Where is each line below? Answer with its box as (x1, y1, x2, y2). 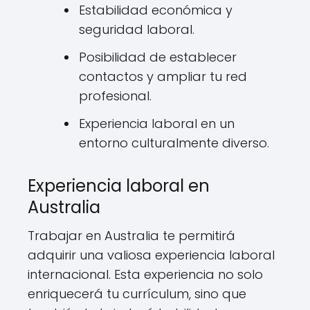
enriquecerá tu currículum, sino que (28, 284, 246, 302)
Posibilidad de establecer (79, 48, 237, 66)
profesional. (79, 86, 152, 104)
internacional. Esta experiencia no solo (28, 265, 263, 283)
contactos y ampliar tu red (79, 67, 247, 85)
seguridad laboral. (79, 20, 194, 38)
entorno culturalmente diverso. (79, 134, 269, 152)
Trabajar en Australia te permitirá (28, 226, 235, 244)
